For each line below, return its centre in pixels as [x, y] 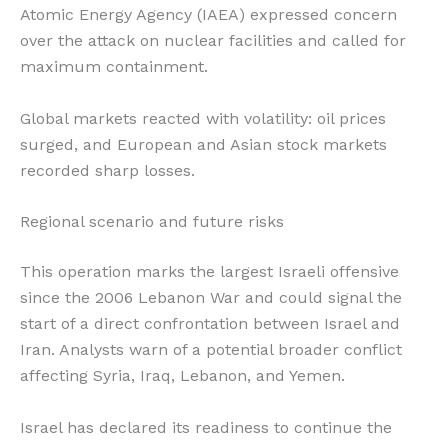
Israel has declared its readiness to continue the [206, 427]
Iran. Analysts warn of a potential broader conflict [211, 350]
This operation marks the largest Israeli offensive [209, 272]
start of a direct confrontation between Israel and [210, 324]
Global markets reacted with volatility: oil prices [203, 118]
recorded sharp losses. [107, 170]
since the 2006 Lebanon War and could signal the [211, 298]
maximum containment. [114, 66]
